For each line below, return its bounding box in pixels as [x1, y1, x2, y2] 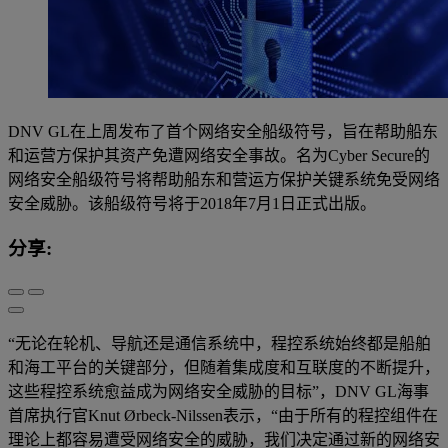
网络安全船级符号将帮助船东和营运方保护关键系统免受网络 [8, 171, 440, 189]
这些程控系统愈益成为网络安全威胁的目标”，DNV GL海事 [8, 383, 429, 401]
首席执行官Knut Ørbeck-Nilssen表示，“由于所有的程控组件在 [8, 407, 438, 425]
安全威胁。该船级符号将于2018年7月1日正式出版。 [8, 195, 376, 213]
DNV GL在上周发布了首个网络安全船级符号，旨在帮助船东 [8, 123, 438, 141]
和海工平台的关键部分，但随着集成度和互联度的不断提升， [8, 359, 440, 377]
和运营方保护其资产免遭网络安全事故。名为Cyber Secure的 [8, 147, 430, 165]
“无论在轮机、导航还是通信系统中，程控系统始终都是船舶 [8, 335, 431, 353]
